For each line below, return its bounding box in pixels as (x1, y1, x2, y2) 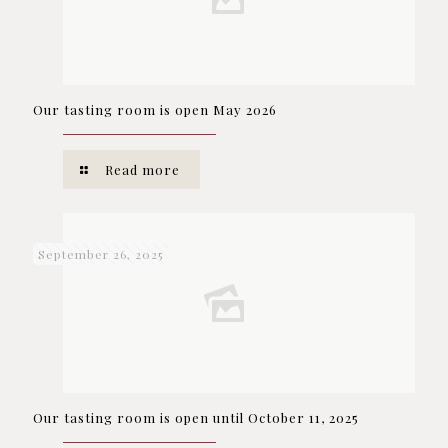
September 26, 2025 (38, 246, 163, 262)
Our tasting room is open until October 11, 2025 (33, 409, 359, 426)
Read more (105, 161, 181, 178)
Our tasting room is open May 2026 (33, 101, 277, 118)
